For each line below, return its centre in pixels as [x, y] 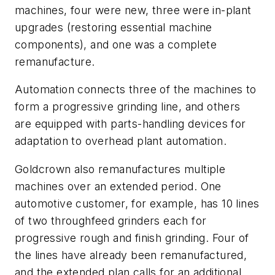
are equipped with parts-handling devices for [130, 124]
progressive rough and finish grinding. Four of [132, 238]
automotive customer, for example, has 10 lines [137, 203]
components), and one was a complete [116, 44]
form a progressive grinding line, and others [128, 107]
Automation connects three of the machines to [136, 90]
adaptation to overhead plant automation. [121, 141]
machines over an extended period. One [118, 186]
